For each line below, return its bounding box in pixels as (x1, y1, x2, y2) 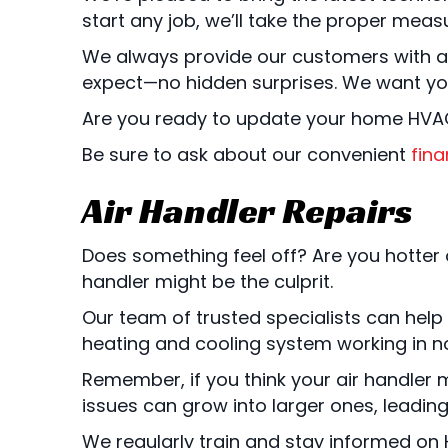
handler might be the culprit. (82, 268, 333, 294)
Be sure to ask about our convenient (82, 141, 411, 167)
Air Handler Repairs (82, 187, 413, 233)
